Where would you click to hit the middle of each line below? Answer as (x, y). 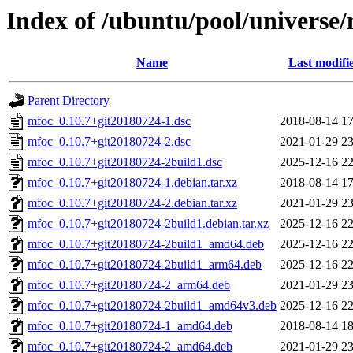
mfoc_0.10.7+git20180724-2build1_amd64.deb (146, 244)
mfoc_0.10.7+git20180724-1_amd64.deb (130, 326)
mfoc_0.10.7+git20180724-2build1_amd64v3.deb (152, 306)
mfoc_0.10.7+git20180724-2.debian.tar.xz (132, 203)
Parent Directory (69, 101)
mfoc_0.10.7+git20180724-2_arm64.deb (129, 285)
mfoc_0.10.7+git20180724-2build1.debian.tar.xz (148, 224)
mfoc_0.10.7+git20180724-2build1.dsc (125, 162)
